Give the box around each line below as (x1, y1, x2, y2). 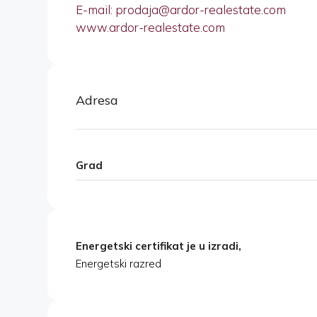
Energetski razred (76, 257, 161, 271)
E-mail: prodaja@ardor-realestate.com (76, 2, 286, 18)
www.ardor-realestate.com (76, 20, 225, 35)
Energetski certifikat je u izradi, (76, 239, 241, 253)
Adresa (76, 92, 118, 109)
